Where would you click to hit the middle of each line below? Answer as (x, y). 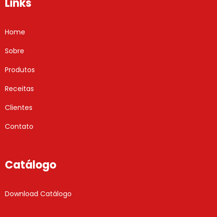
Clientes (19, 107)
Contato (19, 126)
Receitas (19, 88)
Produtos (20, 70)
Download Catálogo (38, 194)
